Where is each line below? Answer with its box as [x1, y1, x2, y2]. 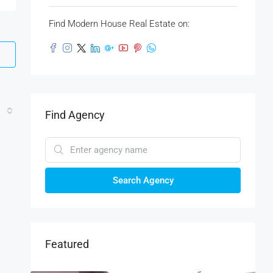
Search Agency [112, 174, 174, 186]
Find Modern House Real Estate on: [49, 18, 190, 29]
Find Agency [45, 108, 105, 121]
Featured [45, 237, 89, 250]
